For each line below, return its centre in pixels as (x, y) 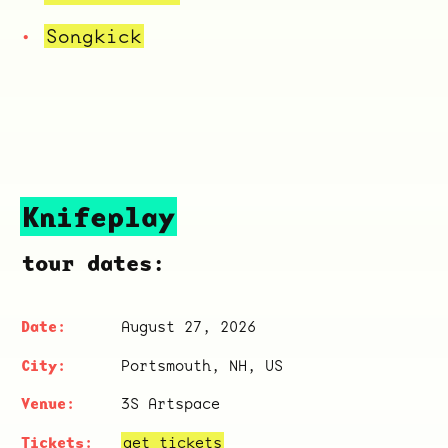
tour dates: (93, 262)
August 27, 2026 (188, 326)
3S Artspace (170, 403)
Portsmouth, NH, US (201, 364)
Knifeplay (98, 216)
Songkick (94, 36)
